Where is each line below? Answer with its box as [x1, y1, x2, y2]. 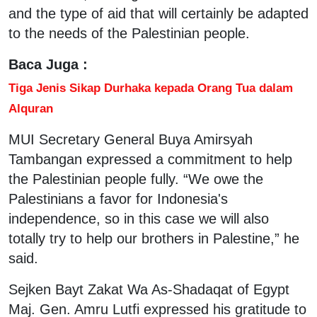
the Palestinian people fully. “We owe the [8, 171, 263, 187]
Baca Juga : [8, 56, 88, 72]
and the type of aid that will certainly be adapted [8, 5, 309, 21]
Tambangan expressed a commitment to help [8, 151, 292, 167]
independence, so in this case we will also [8, 210, 269, 226]
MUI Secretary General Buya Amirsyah [8, 131, 253, 147]
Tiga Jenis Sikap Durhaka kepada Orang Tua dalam [8, 80, 293, 95]
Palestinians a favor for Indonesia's [8, 190, 228, 207]
